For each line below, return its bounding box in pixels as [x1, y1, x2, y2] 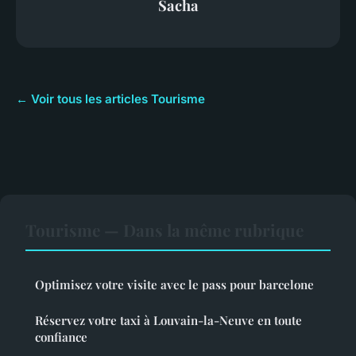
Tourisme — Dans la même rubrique [25, 219, 304, 242]
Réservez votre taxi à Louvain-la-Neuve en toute [35, 312, 302, 329]
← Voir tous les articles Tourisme [16, 91, 205, 107]
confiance [35, 329, 87, 346]
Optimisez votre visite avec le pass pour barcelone [35, 277, 314, 293]
